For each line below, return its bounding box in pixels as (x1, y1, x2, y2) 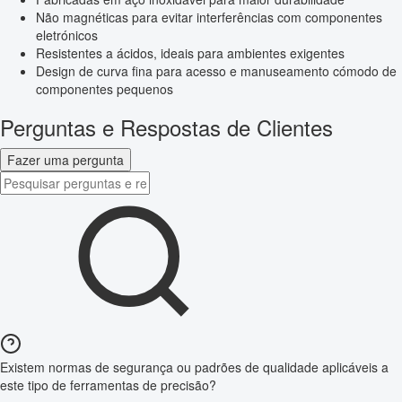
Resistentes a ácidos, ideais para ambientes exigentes (36, 44, 345, 63)
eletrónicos (36, 26, 98, 45)
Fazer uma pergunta (7, 151, 124, 170)
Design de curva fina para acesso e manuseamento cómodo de (36, 62, 397, 81)
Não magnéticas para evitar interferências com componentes (36, 8, 382, 27)
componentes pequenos (36, 80, 173, 99)
